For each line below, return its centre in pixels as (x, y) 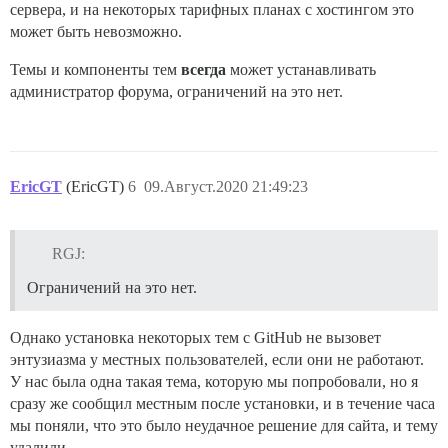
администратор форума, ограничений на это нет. (176, 92)
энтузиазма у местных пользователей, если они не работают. (217, 359)
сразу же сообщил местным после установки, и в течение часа (222, 403)
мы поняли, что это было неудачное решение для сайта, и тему (224, 425)
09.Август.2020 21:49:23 (226, 187)
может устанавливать (301, 70)
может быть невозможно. (96, 32)
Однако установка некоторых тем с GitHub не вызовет (195, 337)
